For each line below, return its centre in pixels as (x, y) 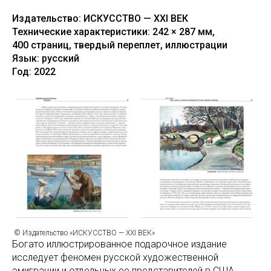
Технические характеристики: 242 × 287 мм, (113, 32)
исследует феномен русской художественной (115, 257)
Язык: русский (46, 58)
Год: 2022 (34, 72)
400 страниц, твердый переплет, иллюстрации (120, 45)
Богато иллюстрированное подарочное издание (119, 244)
